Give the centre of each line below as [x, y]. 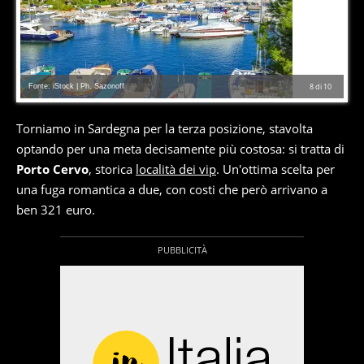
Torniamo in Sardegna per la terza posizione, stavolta [165, 128]
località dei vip [176, 169]
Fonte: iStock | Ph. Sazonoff [76, 86]
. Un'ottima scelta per [275, 169]
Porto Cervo [52, 169]
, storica [112, 169]
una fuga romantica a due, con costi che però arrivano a [172, 189]
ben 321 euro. [56, 210]
